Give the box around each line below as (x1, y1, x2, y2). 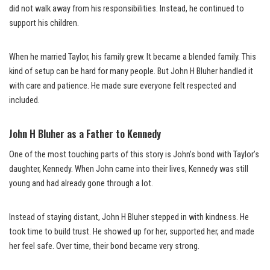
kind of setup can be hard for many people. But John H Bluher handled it (9, 66, 253, 77)
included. (9, 95, 40, 105)
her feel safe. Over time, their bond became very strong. (9, 240, 199, 251)
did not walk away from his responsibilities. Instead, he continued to (9, 3, 244, 14)
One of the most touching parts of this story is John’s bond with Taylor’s (9, 149, 259, 160)
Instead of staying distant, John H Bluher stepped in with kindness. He (9, 212, 249, 222)
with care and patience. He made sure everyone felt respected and (9, 80, 236, 91)
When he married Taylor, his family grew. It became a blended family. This (9, 51, 256, 62)
